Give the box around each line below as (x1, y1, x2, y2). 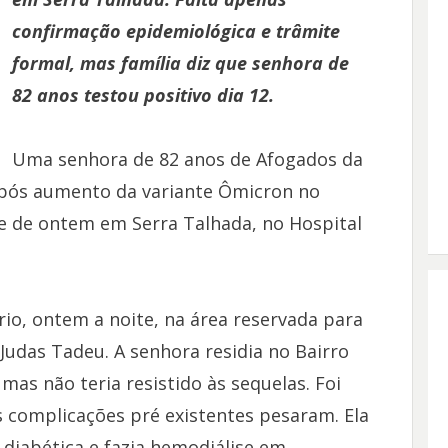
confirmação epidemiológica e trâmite (11, 19, 340, 43)
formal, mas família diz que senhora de (11, 51, 349, 75)
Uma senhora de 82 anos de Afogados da (11, 147, 363, 171)
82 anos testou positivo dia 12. (11, 83, 274, 107)
